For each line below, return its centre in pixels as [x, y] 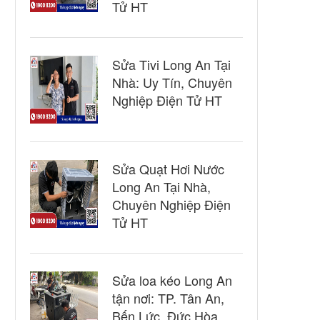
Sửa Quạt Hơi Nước [168, 169]
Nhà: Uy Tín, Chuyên [172, 82]
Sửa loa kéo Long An [172, 280]
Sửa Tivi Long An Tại [171, 64]
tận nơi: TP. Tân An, [168, 298]
